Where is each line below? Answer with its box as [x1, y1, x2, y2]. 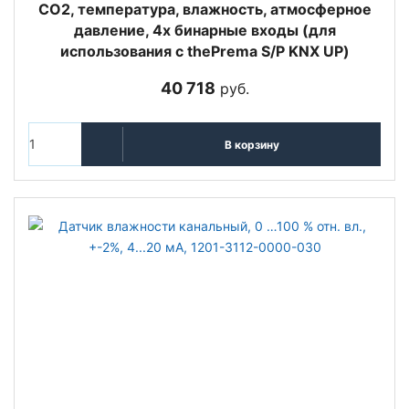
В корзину [224, 137, 279, 152]
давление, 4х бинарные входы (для [73, 21, 336, 40]
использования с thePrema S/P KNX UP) [59, 42, 350, 61]
